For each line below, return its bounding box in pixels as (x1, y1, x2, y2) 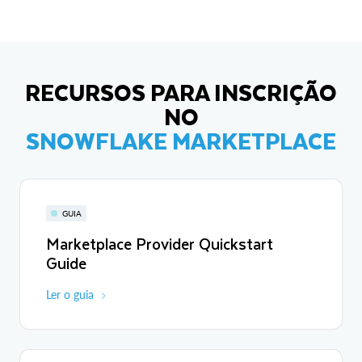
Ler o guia (46, 287, 94, 301)
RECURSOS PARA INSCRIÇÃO (25, 73, 337, 110)
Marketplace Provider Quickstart (46, 230, 273, 256)
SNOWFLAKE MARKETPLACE (26, 121, 336, 158)
